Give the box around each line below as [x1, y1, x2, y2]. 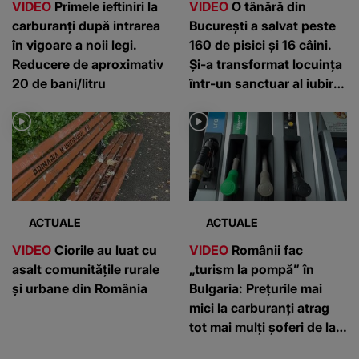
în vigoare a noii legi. [12, 36, 137, 53]
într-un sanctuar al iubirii [189, 75, 340, 91]
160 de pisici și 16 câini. [189, 36, 332, 53]
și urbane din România [12, 280, 147, 296]
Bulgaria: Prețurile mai [189, 280, 322, 296]
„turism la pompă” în [189, 260, 314, 277]
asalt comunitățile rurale [12, 260, 159, 277]
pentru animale [189, 94, 280, 111]
